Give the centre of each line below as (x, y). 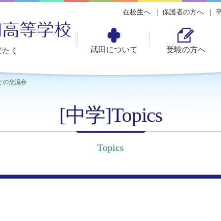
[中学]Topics (110, 115)
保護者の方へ (183, 12)
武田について (114, 50)
